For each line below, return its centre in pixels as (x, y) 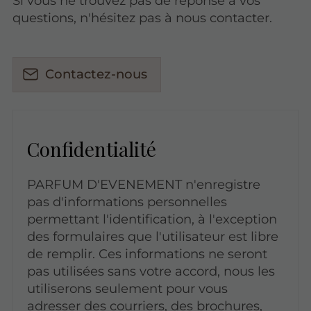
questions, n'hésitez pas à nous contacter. (143, 18)
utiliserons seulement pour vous (127, 288)
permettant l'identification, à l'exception (152, 219)
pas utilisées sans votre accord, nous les (151, 271)
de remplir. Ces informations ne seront (147, 253)
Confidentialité (91, 149)
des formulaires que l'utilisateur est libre (152, 236)
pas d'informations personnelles (127, 201)
